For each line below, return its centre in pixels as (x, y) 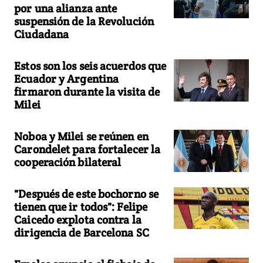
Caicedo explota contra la (78, 219)
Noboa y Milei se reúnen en (81, 136)
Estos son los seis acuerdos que (90, 65)
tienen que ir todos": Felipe (81, 206)
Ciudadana (42, 34)
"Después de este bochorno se (87, 193)
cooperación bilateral (68, 162)
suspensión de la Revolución (84, 21)
